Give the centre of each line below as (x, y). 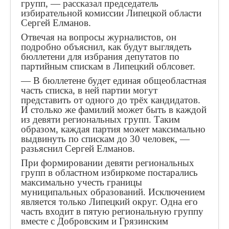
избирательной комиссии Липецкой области (111, 13)
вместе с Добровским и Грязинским (95, 221)
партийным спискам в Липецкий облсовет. (108, 66)
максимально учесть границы (82, 182)
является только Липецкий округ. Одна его (109, 202)
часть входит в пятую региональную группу (112, 211)
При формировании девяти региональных (108, 163)
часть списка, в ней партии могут (89, 90)
